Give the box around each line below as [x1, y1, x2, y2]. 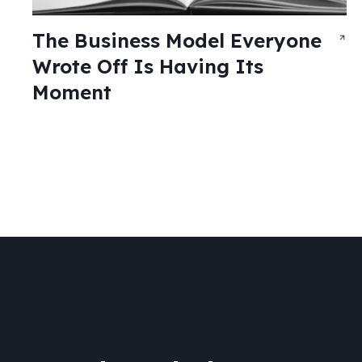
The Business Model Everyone [32, 27, 322, 53]
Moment [32, 79, 112, 104]
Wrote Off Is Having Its [32, 53, 263, 78]
